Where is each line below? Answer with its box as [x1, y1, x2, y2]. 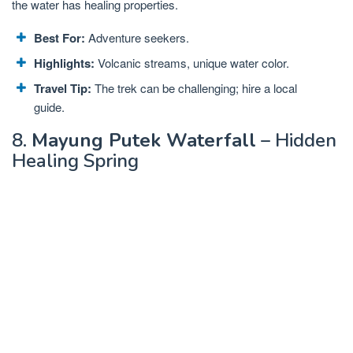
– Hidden [256, 127, 336, 153]
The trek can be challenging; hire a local [91, 80, 297, 96]
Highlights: [34, 54, 95, 72]
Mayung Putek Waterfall [32, 127, 256, 153]
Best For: [34, 29, 85, 46]
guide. [34, 98, 65, 115]
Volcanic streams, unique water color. [95, 54, 289, 71]
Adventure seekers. [85, 29, 189, 46]
